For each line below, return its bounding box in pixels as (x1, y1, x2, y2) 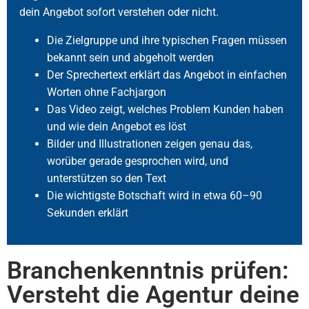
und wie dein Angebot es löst (47, 120, 186, 133)
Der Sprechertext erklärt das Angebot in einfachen (47, 68, 287, 81)
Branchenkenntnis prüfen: (7, 257, 289, 285)
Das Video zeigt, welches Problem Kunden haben (47, 103, 283, 116)
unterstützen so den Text (47, 172, 166, 185)
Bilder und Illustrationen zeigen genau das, (47, 137, 252, 150)
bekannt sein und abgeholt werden (47, 51, 214, 64)
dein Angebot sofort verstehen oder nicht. (19, 6, 219, 19)
